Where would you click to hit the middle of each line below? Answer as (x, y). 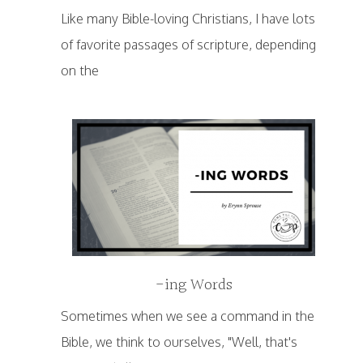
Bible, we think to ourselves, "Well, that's (179, 342)
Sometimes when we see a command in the (187, 316)
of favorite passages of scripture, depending (188, 45)
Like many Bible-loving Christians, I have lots (188, 19)
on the (79, 71)
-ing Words (194, 286)
